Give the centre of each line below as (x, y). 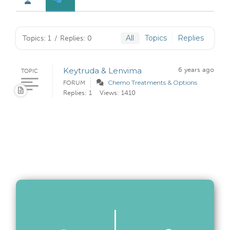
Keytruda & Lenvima (102, 71)
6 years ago (196, 70)
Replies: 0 (76, 38)
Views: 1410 (118, 93)
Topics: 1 (37, 38)
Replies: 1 (78, 93)
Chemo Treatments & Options (152, 83)
